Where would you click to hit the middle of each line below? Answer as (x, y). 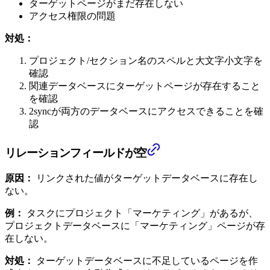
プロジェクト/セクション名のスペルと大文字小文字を (146, 61)
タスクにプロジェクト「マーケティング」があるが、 (141, 213)
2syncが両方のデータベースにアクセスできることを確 (146, 111)
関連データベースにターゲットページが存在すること (145, 86)
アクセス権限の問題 (72, 16)
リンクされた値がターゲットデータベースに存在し (146, 178)
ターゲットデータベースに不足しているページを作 (146, 260)
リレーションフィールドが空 (76, 153)
